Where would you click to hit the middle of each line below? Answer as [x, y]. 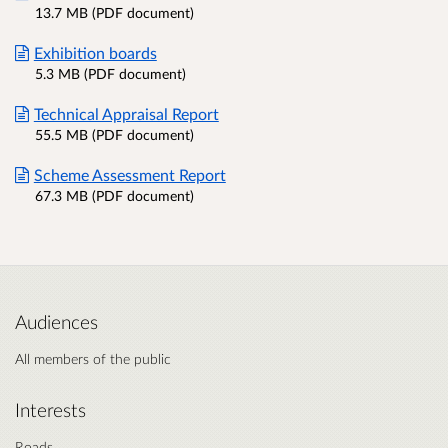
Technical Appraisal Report [126, 114]
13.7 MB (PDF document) [114, 13]
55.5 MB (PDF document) [114, 135]
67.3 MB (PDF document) [114, 196]
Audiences [56, 322]
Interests [50, 410]
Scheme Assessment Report [129, 175]
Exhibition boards [95, 53]
